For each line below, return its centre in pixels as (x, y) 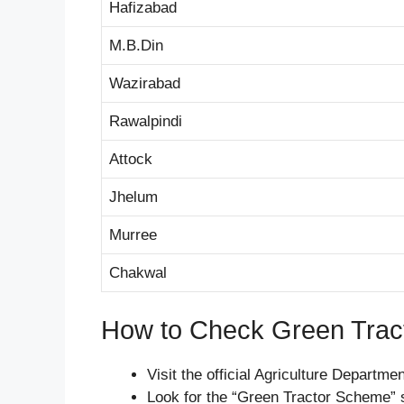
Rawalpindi (146, 121)
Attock (131, 159)
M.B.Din (136, 45)
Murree (133, 234)
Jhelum (133, 197)
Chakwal (138, 272)
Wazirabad (145, 83)
